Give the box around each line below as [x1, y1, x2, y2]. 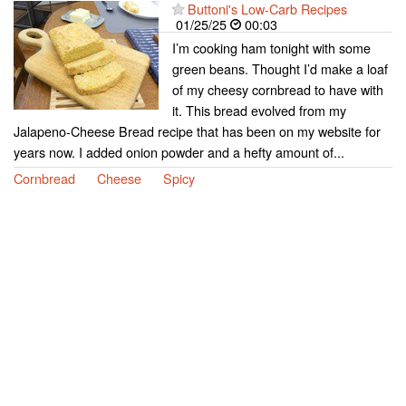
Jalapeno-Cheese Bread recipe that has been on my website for [14, 121, 381, 140]
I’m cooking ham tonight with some [172, 37, 371, 57]
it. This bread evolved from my [172, 100, 346, 120]
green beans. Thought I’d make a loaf [172, 58, 388, 78]
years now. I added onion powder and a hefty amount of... [14, 141, 344, 161]
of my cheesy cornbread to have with [172, 79, 383, 99]
